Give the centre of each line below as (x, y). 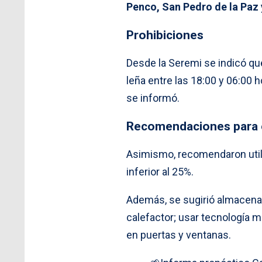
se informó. (153, 98)
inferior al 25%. (160, 172)
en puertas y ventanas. (179, 235)
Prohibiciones (165, 35)
